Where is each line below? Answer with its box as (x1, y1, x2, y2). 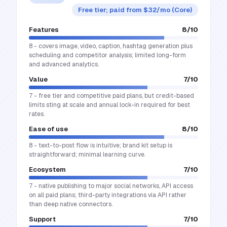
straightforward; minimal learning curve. (29, 150, 145, 159)
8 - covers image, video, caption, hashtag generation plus (29, 42, 193, 50)
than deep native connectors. (29, 200, 112, 208)
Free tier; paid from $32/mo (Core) (78, 6, 192, 14)
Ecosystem (29, 165, 66, 174)
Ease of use (29, 125, 68, 133)
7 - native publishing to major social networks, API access (29, 182, 193, 190)
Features (29, 25, 59, 34)
